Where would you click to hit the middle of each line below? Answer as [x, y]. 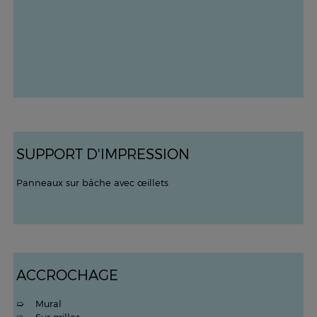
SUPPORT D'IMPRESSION [103, 154]
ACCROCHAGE [67, 275]
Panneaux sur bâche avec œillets [92, 183]
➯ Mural [39, 304]
